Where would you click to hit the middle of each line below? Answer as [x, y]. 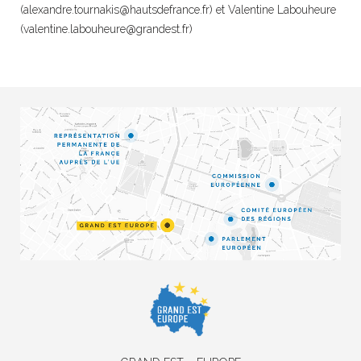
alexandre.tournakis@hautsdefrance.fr [116, 9]
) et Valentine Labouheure [273, 9]
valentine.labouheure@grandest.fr [106, 29]
